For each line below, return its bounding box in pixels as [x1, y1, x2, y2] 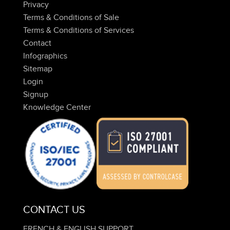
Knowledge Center [23, 102, 91, 113]
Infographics [23, 51, 67, 62]
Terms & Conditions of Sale [23, 12, 119, 23]
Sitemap [23, 64, 52, 74]
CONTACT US [23, 204, 85, 217]
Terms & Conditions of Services [23, 25, 134, 36]
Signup [23, 89, 48, 100]
